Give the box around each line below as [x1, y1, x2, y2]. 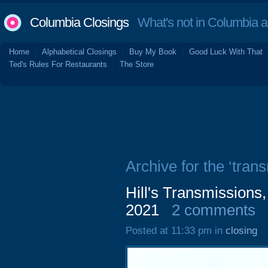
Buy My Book [129, 47, 176, 56]
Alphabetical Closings [42, 47, 117, 56]
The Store [120, 60, 154, 69]
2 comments [172, 202, 255, 218]
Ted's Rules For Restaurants [9, 60, 107, 69]
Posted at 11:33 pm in [126, 225, 226, 236]
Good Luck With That [189, 47, 263, 56]
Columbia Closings [30, 15, 129, 30]
